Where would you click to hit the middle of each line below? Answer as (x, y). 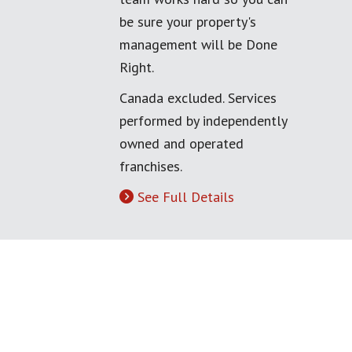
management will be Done (198, 44)
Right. (137, 67)
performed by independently (203, 121)
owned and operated (181, 143)
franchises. (151, 166)
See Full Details (186, 197)
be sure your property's (188, 22)
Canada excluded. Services (198, 98)
